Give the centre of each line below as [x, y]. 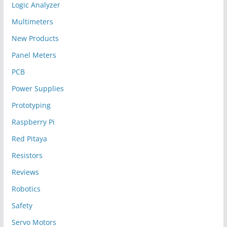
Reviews [25, 172]
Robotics [26, 189]
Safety [22, 206]
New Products [35, 39]
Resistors [27, 156]
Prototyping [31, 105]
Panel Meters [34, 55]
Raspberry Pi [33, 122]
